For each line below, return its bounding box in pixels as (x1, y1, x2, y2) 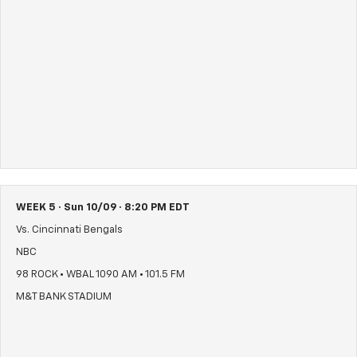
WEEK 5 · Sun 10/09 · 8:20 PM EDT (16, 202, 190, 214)
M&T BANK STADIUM (16, 292, 112, 303)
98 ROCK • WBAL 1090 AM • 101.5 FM (16, 269, 185, 280)
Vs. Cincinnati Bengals (16, 225, 123, 236)
